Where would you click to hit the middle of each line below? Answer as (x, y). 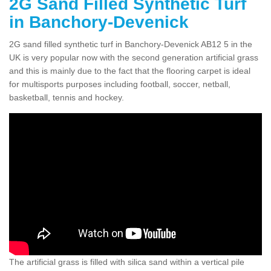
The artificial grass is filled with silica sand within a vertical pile (127, 262)
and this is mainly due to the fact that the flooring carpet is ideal (130, 70)
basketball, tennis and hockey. (67, 97)
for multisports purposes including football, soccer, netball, (120, 84)
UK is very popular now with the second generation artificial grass (134, 57)
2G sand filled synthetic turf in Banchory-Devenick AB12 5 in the (131, 44)
